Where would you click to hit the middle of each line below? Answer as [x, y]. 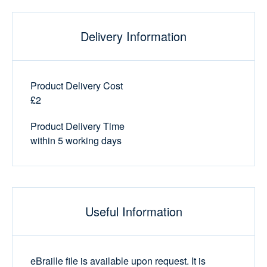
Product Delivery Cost [77, 86]
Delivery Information [133, 36]
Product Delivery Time [77, 126]
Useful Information [133, 211]
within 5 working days [76, 140]
